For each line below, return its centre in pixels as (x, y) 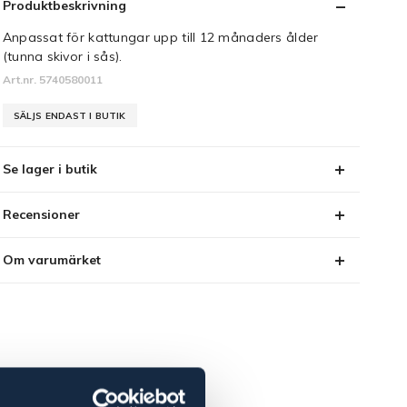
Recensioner (41, 214)
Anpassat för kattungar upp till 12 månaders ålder (160, 37)
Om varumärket (51, 260)
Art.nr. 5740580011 (52, 79)
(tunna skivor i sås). (62, 56)
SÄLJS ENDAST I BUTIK (69, 116)
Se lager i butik (50, 169)
